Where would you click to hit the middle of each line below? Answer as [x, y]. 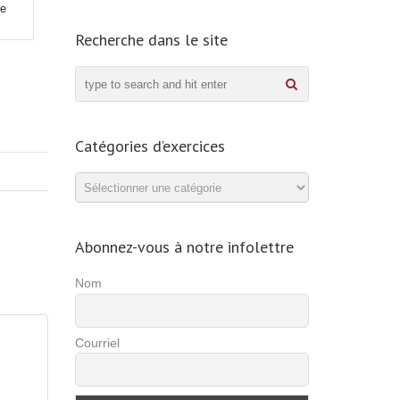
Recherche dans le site [151, 40]
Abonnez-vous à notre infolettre [184, 247]
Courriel [97, 342]
